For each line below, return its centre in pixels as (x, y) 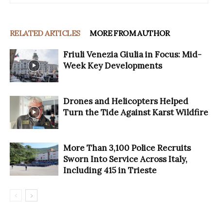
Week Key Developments (113, 65)
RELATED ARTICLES (45, 33)
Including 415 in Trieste (110, 170)
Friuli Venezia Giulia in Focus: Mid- (132, 54)
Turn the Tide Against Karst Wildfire (136, 112)
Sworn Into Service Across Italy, (125, 159)
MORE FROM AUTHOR (130, 33)
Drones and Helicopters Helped (126, 101)
